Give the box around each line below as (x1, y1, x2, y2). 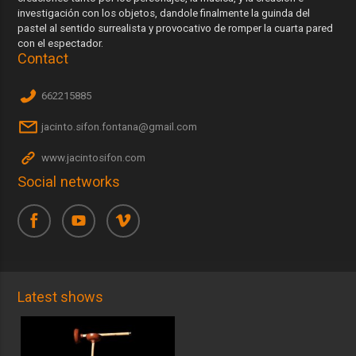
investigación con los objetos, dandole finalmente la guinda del (17, 7, 311, 19)
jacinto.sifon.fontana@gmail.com (39, 121, 198, 133)
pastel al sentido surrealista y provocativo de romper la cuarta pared (17, 22, 334, 34)
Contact (17, 50, 69, 67)
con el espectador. (17, 37, 104, 49)
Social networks (17, 173, 121, 191)
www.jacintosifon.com (39, 152, 146, 164)
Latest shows (17, 288, 104, 306)
